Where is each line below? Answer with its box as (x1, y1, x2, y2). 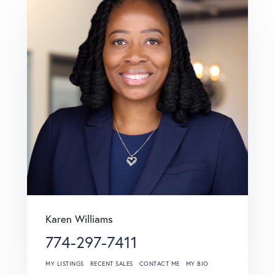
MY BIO (185, 259, 209, 268)
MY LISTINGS (45, 259, 84, 268)
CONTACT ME (139, 259, 180, 268)
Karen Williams (45, 212, 113, 225)
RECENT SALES (90, 259, 133, 268)
